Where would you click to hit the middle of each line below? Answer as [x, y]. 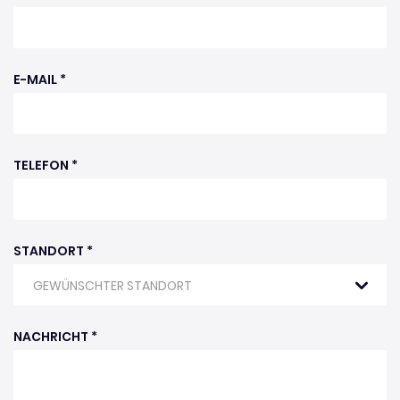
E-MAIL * [40, 79]
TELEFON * [46, 165]
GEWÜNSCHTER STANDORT [112, 286]
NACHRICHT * [55, 337]
